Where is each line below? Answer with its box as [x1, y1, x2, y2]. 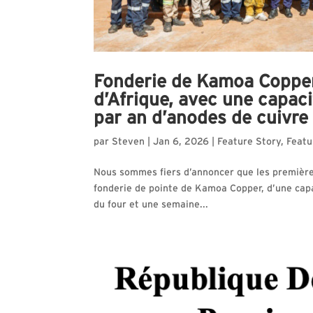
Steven [112, 137, 145, 147]
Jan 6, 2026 [153, 137, 210, 147]
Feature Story [217, 137, 282, 147]
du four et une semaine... [94, 200, 209, 210]
